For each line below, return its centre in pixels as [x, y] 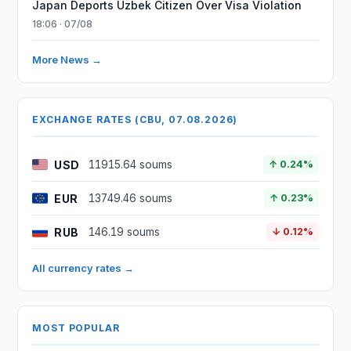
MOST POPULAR [76, 328]
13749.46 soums [131, 198]
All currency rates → [83, 268]
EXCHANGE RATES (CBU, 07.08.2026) [135, 119]
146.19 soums [125, 232]
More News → [67, 60]
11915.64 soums [131, 165]
